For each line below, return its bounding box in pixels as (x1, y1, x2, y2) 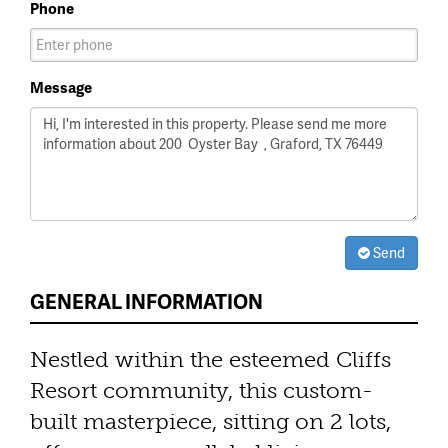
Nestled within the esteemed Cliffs (30, 345, 391, 373)
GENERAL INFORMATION (30, 286, 263, 315)
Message (30, 75, 92, 98)
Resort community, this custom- (30, 376, 373, 404)
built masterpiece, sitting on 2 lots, (30, 407, 391, 435)
